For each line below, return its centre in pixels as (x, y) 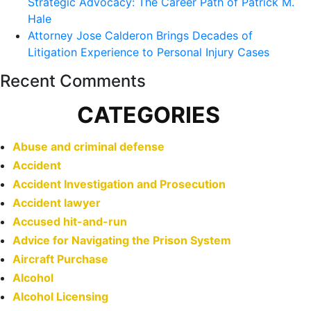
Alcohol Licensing (60, 296)
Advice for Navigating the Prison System (122, 240)
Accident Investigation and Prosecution (119, 184)
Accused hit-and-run (70, 221)
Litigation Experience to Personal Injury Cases (149, 52)
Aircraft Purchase (60, 259)
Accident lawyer (57, 203)
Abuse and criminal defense (89, 146)
